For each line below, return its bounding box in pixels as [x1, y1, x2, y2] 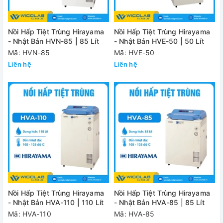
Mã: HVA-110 [8, 210, 51, 218]
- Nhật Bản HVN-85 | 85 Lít [8, 37, 99, 45]
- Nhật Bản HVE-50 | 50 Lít [114, 37, 204, 45]
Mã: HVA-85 [114, 210, 155, 218]
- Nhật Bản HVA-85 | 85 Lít [114, 198, 205, 207]
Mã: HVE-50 [114, 48, 155, 57]
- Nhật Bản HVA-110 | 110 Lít [8, 198, 104, 207]
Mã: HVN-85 [8, 48, 50, 57]
